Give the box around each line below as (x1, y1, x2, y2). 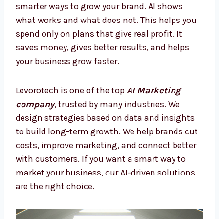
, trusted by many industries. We (54, 185, 180, 197)
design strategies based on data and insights (16, 199, 195, 210)
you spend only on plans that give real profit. (16, 115, 191, 126)
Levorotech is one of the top (16, 172, 127, 183)
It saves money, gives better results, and (16, 129, 174, 140)
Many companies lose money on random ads (16, 46, 192, 58)
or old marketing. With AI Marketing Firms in (16, 60, 191, 71)
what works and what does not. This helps (16, 101, 180, 112)
